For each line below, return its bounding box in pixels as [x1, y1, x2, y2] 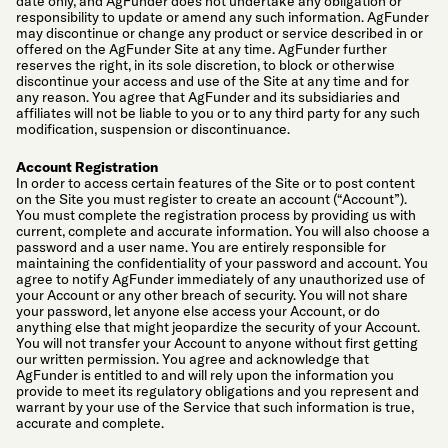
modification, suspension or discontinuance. [16, 120, 290, 139]
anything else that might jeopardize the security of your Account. [16, 317, 420, 336]
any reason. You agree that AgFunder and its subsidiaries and [16, 88, 400, 107]
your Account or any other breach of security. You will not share [16, 285, 408, 304]
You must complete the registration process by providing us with [16, 205, 416, 224]
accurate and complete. [16, 413, 164, 432]
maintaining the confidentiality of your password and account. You [16, 253, 428, 272]
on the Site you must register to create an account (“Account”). [16, 189, 407, 208]
